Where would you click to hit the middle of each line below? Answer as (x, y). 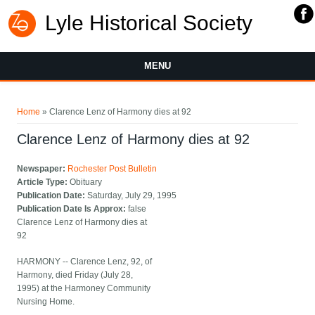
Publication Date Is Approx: (73, 209)
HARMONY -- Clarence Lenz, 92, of (85, 262)
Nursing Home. (46, 302)
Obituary (86, 182)
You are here (51, 102)
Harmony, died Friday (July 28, (75, 275)
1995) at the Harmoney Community (84, 289)
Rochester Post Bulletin (112, 169)
